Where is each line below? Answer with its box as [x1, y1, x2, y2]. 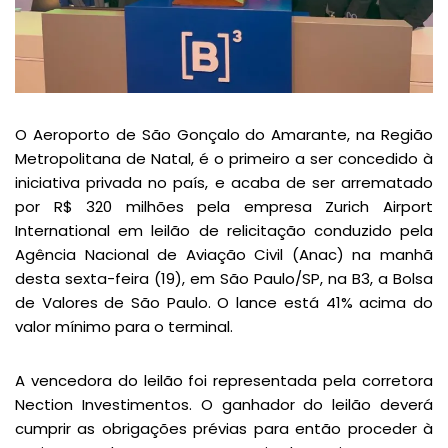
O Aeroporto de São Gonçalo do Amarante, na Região [15, 124, 433, 146]
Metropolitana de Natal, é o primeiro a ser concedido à [15, 148, 433, 170]
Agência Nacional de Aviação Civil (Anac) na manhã [15, 244, 433, 266]
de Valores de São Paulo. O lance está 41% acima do [15, 292, 433, 314]
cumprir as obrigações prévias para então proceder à [15, 418, 433, 440]
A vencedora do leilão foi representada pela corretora [15, 370, 433, 392]
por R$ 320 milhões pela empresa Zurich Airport [15, 196, 433, 218]
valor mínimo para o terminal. [15, 316, 233, 338]
